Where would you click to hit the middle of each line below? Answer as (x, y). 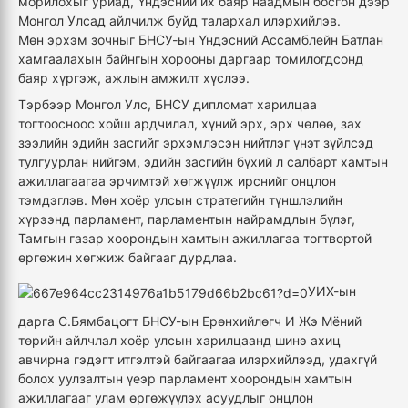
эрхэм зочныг (91, 40)
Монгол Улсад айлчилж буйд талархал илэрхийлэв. (179, 21)
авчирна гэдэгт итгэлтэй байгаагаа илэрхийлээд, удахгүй (198, 360)
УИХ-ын (332, 291)
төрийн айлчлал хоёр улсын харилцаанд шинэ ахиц (179, 341)
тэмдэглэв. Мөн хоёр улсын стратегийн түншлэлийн (180, 200)
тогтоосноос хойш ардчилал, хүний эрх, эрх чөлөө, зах (190, 124)
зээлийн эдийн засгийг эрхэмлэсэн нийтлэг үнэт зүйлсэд (196, 143)
